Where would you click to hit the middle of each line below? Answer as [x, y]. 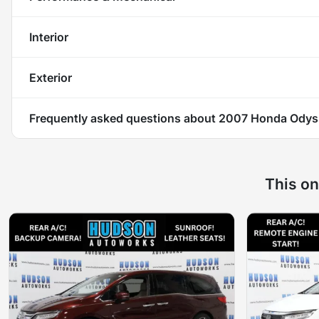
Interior [49, 37]
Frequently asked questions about [124, 119]
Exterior [51, 78]
